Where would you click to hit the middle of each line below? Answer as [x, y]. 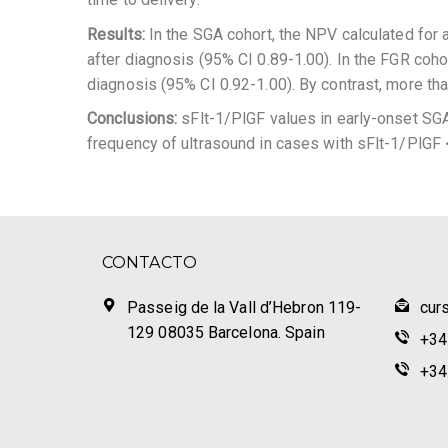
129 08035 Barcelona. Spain [226, 332]
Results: [118, 34]
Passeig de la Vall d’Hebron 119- [244, 307]
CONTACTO [149, 262]
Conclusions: [134, 119]
